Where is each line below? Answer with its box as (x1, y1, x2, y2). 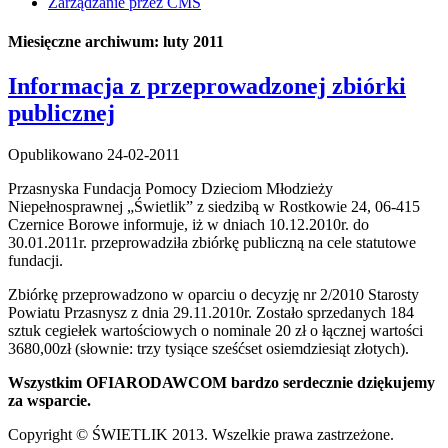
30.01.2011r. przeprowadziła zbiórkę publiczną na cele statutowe (8, 234, 416, 252)
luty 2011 (163, 33, 224, 51)
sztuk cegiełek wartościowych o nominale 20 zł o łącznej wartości (8, 322, 423, 340)
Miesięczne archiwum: (8, 33, 163, 51)
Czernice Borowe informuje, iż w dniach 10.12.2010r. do (8, 216, 369, 234)
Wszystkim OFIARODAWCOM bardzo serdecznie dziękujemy (8, 374, 435, 392)
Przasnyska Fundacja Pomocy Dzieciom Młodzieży (8, 180, 333, 198)
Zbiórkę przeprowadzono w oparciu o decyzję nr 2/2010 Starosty (8, 286, 419, 304)
